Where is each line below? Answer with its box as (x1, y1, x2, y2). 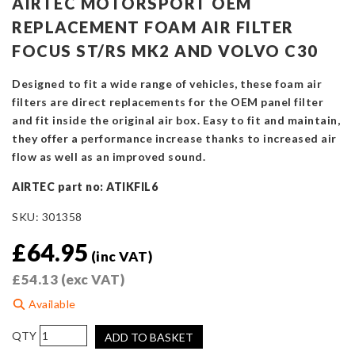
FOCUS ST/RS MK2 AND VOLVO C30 (12, 41, 319, 61)
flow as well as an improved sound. (12, 150, 205, 164)
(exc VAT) (58, 271, 124, 288)
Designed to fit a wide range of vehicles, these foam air (12, 77, 322, 91)
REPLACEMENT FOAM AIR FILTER (12, 17, 294, 37)
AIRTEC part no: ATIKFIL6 (12, 180, 158, 194)
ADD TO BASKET (105, 330, 193, 345)
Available (25, 297, 76, 311)
